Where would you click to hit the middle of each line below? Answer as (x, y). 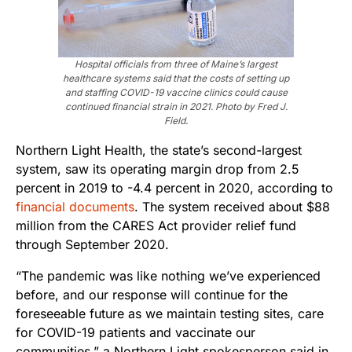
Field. (176, 121)
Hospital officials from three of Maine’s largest (176, 64)
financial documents (75, 207)
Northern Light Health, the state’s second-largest (159, 150)
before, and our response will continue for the (152, 295)
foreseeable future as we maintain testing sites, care (170, 314)
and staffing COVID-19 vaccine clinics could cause (176, 93)
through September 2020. (92, 245)
